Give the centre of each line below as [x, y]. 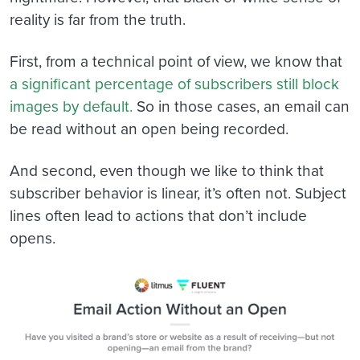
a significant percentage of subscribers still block [174, 83]
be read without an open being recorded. [149, 128]
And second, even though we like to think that [167, 170]
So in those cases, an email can [241, 105]
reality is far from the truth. [98, 18]
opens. [33, 237]
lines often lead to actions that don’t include [158, 215]
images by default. [71, 105]
